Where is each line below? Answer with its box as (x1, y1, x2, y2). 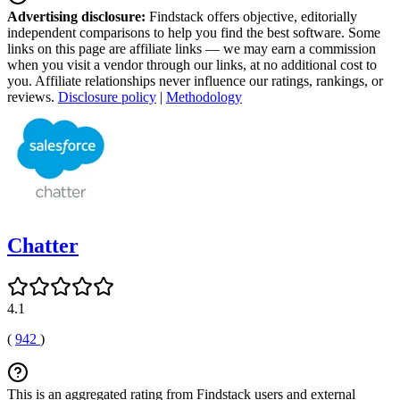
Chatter (7, 233, 79, 257)
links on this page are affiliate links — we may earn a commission (7, 40, 376, 56)
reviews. (7, 88, 58, 104)
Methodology (166, 88, 242, 104)
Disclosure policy (58, 88, 156, 104)
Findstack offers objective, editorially (146, 8, 357, 24)
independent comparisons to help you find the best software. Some (7, 24, 380, 40)
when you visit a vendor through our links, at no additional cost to (7, 56, 377, 72)
